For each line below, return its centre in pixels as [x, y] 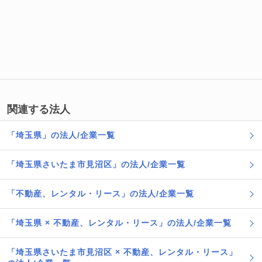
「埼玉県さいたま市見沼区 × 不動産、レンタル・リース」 [122, 252]
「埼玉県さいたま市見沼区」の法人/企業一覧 [96, 164]
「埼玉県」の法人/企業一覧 [61, 135]
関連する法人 [39, 109]
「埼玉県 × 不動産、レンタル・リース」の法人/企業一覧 [119, 223]
